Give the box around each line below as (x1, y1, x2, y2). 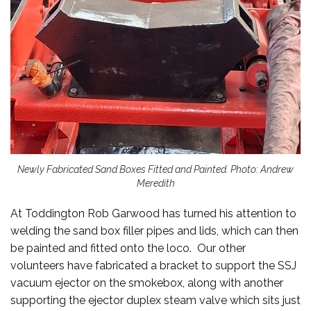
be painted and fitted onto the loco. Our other (10, 241, 246, 255)
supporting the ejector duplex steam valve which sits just (10, 293, 301, 307)
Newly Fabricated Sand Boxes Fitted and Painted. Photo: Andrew (17, 163, 294, 175)
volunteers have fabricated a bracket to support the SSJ (10, 258, 296, 272)
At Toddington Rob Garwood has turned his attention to (10, 206, 296, 220)
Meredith (136, 177, 175, 189)
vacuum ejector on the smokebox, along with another (10, 276, 283, 289)
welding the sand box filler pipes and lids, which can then (10, 224, 299, 237)
